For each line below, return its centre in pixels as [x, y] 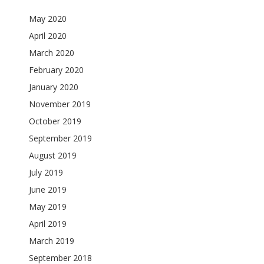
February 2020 [57, 70]
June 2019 [48, 189]
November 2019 [60, 104]
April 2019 [48, 224]
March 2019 [52, 241]
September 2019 [61, 138]
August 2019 [53, 155]
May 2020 [48, 19]
